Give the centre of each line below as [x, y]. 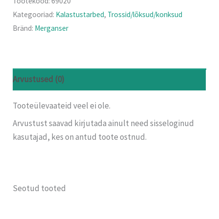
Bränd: [24, 28]
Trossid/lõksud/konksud [145, 14]
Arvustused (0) [39, 79]
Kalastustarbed [80, 14]
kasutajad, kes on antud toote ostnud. [80, 137]
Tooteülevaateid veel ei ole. [62, 105]
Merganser [52, 28]
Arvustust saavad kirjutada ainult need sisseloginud [104, 123]
